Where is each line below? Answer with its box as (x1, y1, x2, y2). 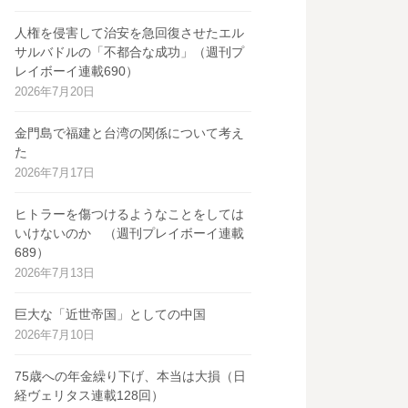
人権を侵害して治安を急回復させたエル (15, 25, 244, 41)
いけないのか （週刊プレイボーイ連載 (15, 226, 244, 241)
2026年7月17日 (15, 166, 95, 180)
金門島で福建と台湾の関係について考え (15, 126, 244, 141)
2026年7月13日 (15, 266, 95, 280)
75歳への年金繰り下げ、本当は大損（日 (15, 369, 246, 384)
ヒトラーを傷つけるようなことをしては (15, 207, 244, 222)
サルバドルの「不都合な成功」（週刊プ (15, 45, 244, 60)
